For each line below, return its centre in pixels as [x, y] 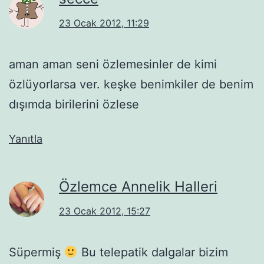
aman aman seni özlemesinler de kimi [113, 64]
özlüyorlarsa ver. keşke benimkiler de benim [131, 84]
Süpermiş [37, 252]
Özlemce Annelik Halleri [138, 186]
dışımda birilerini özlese [74, 104]
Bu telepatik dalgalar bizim [153, 252]
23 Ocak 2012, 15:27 [105, 211]
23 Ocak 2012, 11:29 [104, 23]
